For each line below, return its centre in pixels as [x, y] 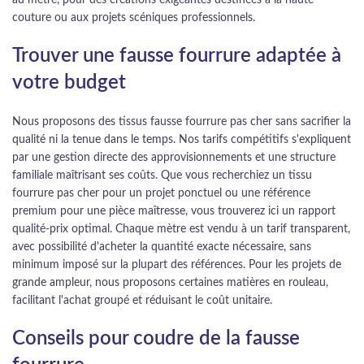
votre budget [69, 83]
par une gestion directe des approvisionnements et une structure [174, 158]
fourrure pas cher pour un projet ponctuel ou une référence [161, 193]
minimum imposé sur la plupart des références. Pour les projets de [177, 265]
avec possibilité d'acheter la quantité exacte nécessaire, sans [162, 247]
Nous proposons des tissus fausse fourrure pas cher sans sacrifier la [182, 122]
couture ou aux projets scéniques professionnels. [134, 18]
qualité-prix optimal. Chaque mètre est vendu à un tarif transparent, [181, 229]
